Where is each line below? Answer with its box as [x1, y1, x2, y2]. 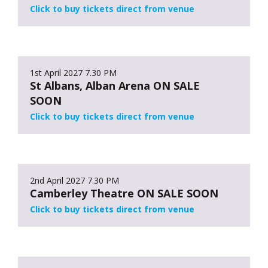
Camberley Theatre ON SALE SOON [30, 185, 218, 200]
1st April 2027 [30, 66, 83, 78]
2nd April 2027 [30, 174, 85, 186]
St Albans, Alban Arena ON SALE [30, 78, 200, 93]
